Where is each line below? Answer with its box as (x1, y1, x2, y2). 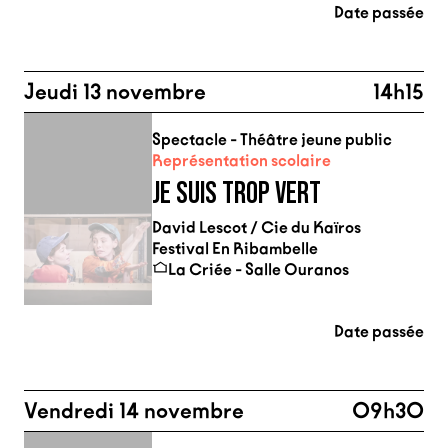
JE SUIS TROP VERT (152, 179, 321, 209)
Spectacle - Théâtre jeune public (152, 130, 392, 149)
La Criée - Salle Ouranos (168, 260, 349, 279)
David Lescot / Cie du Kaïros (152, 218, 361, 237)
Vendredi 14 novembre (24, 398, 244, 424)
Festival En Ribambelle (152, 239, 318, 258)
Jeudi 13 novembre (24, 79, 206, 105)
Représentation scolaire (152, 151, 331, 170)
